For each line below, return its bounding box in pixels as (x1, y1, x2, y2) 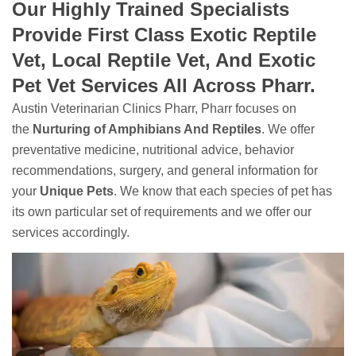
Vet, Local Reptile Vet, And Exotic (12, 49, 315, 71)
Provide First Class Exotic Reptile (12, 24, 316, 45)
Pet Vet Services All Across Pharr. (12, 75, 315, 96)
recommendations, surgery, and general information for (12, 164, 318, 177)
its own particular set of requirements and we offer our (12, 205, 311, 219)
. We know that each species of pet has (114, 184, 332, 198)
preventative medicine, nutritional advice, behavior (12, 143, 294, 157)
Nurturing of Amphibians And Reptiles (33, 122, 261, 136)
